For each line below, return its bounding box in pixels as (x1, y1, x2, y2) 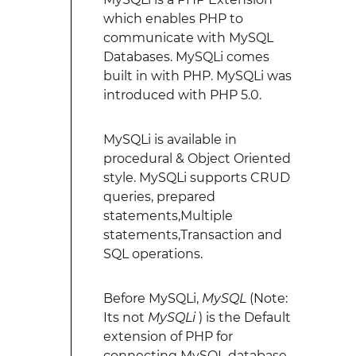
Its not (103, 310, 148, 325)
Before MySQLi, (103, 291, 202, 306)
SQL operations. (103, 246, 203, 261)
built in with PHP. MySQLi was (103, 68, 292, 83)
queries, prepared (103, 189, 215, 204)
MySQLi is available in (103, 132, 237, 147)
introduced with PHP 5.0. (103, 87, 261, 103)
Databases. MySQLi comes (103, 49, 269, 64)
